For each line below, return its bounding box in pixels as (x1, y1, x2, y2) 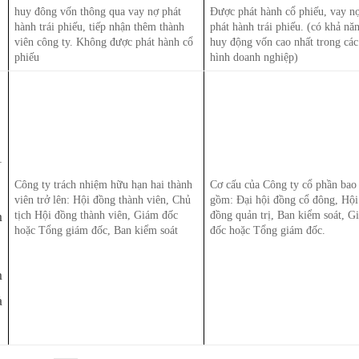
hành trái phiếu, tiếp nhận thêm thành (14, 19, 185, 33)
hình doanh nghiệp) (210, 50, 299, 63)
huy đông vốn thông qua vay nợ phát (14, 4, 182, 18)
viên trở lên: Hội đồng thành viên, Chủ (14, 192, 192, 206)
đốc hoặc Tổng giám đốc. (210, 223, 326, 236)
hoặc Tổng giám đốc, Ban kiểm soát (14, 223, 179, 236)
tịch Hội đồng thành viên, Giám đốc (14, 208, 179, 221)
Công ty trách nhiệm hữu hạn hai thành (14, 177, 193, 191)
